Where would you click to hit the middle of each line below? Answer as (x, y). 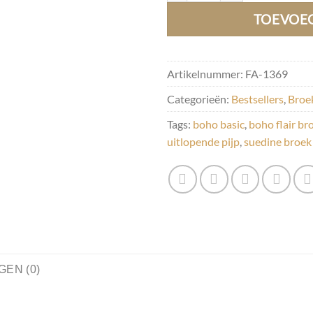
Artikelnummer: (206, 74)
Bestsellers (257, 99)
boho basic (219, 124)
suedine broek (278, 142)
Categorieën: (199, 99)
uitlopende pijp (203, 142)
